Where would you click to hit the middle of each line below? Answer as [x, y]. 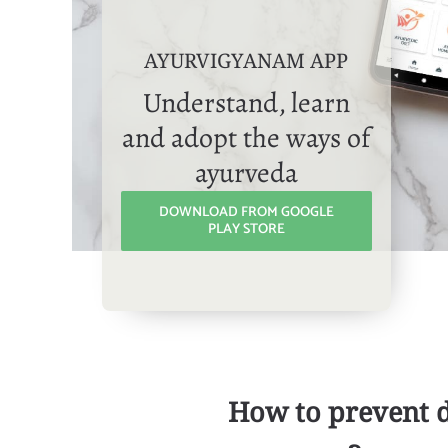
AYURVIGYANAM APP [246, 60]
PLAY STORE [246, 229]
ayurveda [246, 172]
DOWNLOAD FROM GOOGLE [246, 212]
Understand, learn [246, 102]
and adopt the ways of [246, 137]
